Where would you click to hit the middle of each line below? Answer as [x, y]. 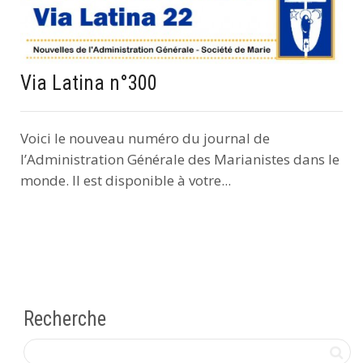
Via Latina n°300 [89, 83]
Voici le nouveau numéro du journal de [145, 138]
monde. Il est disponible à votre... [126, 180]
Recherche [65, 319]
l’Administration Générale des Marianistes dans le [180, 159]
